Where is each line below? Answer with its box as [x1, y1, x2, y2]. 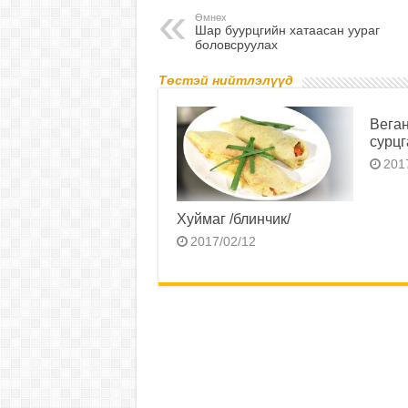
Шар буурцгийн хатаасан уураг [194, 23, 380, 38]
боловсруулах [194, 37, 278, 53]
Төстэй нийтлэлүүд [158, 73, 293, 88]
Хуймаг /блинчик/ [176, 209, 291, 227]
